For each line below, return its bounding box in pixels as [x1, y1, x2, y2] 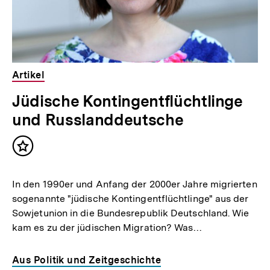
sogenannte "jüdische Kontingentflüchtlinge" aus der [12, 193, 249, 205]
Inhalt [22, 145, 52, 158]
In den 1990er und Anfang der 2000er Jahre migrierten [12, 178, 257, 190]
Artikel [12, 69, 45, 81]
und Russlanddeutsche [12, 110, 184, 130]
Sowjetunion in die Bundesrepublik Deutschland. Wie [12, 207, 250, 219]
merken [22, 157, 61, 170]
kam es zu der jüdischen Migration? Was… [12, 222, 202, 234]
